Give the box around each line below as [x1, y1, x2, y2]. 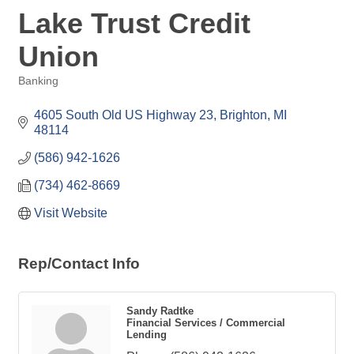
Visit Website [34, 206, 107, 220]
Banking [18, 75, 58, 87]
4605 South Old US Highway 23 [34, 108, 213, 122]
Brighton [220, 108, 267, 122]
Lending [126, 329, 167, 341]
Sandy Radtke [126, 305, 194, 317]
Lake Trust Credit [18, 7, 250, 40]
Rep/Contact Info [18, 255, 140, 272]
